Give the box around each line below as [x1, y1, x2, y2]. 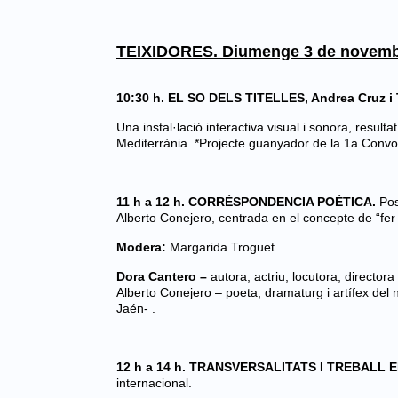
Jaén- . [116, 301, 155, 315]
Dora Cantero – [116, 269, 211, 283]
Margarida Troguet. [170, 240, 278, 254]
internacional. [116, 376, 192, 390]
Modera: [116, 240, 170, 254]
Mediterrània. [116, 136, 195, 150]
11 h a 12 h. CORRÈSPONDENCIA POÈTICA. [116, 195, 379, 209]
